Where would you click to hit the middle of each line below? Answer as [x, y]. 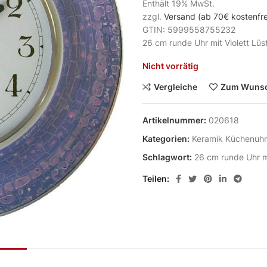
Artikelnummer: [175, 120]
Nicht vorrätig [170, 66]
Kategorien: [167, 139]
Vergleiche [176, 87]
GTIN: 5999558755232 [189, 30]
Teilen [155, 178]
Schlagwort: [168, 157]
